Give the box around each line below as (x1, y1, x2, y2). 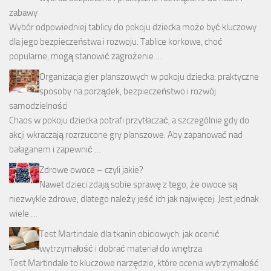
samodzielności (9, 100, 68, 112)
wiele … (9, 208, 38, 220)
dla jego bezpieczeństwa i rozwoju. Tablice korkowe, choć (9, 36, 223, 48)
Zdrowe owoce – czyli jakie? (39, 165, 143, 176)
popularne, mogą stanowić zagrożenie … (9, 51, 162, 62)
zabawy (9, 7, 38, 19)
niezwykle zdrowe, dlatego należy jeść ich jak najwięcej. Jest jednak (9, 194, 259, 205)
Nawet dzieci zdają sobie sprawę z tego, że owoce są (39, 179, 237, 191)
